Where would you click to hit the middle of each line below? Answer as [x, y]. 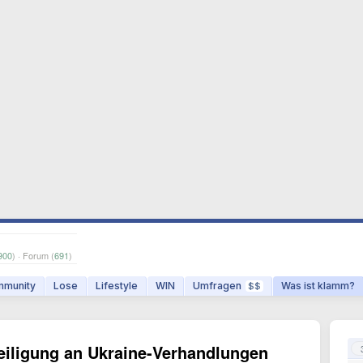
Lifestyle [117, 286]
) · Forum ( [33, 255]
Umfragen [217, 286]
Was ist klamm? [318, 286]
